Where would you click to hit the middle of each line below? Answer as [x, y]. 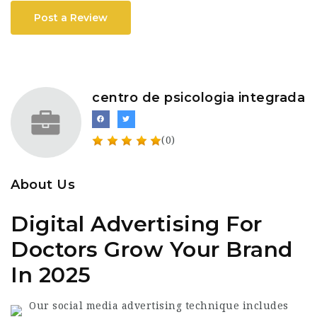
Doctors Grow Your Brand [152, 249]
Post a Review [71, 18]
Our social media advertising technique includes [159, 306]
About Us [43, 185]
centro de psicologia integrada [198, 98]
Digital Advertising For [137, 224]
